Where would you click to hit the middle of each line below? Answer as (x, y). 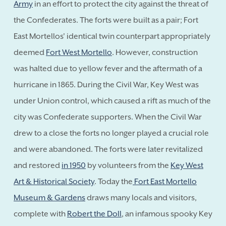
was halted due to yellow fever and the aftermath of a (108, 68)
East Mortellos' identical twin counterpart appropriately (112, 36)
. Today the (114, 181)
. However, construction (155, 52)
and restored (38, 165)
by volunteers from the (128, 165)
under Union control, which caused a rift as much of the (112, 101)
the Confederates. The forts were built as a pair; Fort (106, 20)
